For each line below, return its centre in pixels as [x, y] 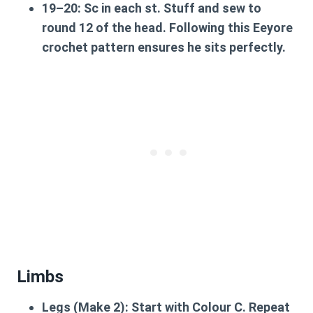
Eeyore [273, 28]
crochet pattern [88, 47]
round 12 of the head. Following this [147, 28]
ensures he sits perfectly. [210, 47]
